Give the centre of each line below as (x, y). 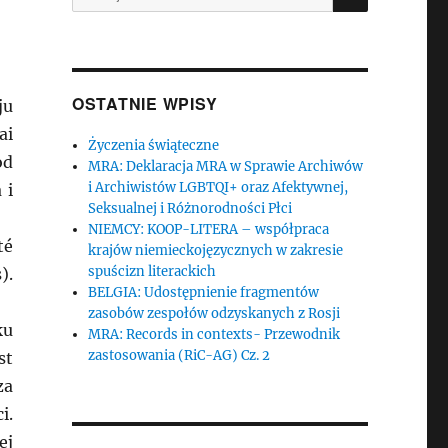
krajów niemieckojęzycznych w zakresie (216, 250)
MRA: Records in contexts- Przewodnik (214, 334)
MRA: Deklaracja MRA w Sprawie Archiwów (226, 166)
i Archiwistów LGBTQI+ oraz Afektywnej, (218, 187)
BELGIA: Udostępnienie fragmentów (204, 292)
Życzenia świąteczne (154, 145)
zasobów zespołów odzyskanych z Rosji (214, 313)
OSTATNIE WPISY (144, 103)
